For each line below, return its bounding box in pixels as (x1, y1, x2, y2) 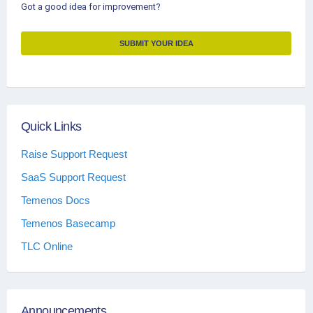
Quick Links (21, 119, 82, 133)
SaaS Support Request (21, 171, 126, 184)
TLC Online (21, 240, 73, 253)
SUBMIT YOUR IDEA (119, 38, 194, 48)
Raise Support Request (21, 148, 127, 161)
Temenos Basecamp (21, 217, 115, 230)
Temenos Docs (21, 194, 90, 207)
